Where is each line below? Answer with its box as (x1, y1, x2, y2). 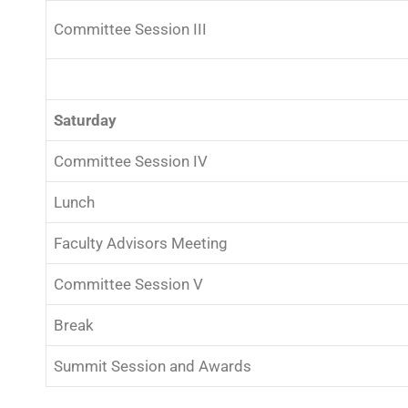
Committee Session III (54, 19, 207, 38)
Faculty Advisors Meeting (54, 233, 228, 252)
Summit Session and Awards (54, 356, 251, 375)
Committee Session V (54, 274, 203, 293)
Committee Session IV (54, 151, 208, 170)
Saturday (54, 110, 117, 129)
